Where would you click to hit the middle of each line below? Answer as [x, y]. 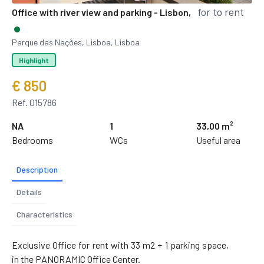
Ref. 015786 [34, 102]
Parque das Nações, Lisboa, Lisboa [76, 42]
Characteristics [44, 214]
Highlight [34, 60]
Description [37, 169]
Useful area [218, 140]
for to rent [221, 11]
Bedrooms [32, 140]
